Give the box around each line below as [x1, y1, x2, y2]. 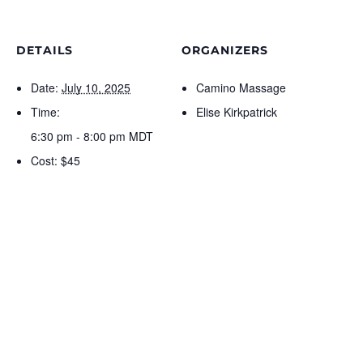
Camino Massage [196, 79, 286, 96]
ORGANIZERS [181, 43, 268, 58]
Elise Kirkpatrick [196, 104, 277, 120]
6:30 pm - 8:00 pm [31, 128, 129, 144]
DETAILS [16, 43, 73, 58]
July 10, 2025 [62, 79, 130, 96]
